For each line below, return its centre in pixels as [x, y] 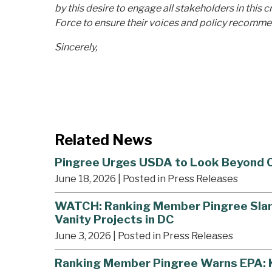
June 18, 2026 [85, 179]
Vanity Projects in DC [114, 219]
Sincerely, [76, 47]
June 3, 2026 [83, 236]
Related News [104, 140]
